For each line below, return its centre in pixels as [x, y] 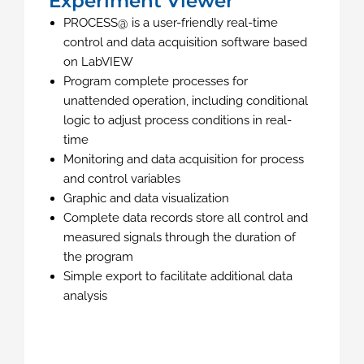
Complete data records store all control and [186, 218]
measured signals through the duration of [180, 238]
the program [98, 257]
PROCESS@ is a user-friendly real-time [171, 23]
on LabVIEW [98, 62]
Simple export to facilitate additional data [178, 277]
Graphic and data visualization [146, 199]
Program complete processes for [156, 82]
